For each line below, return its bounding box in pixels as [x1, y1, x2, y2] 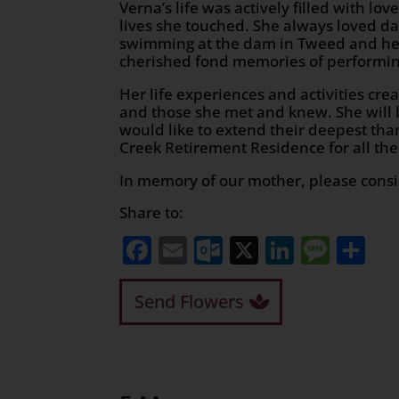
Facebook [151, 230, 281, 269]
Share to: [119, 201, 184, 223]
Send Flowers [134, 289, 245, 313]
